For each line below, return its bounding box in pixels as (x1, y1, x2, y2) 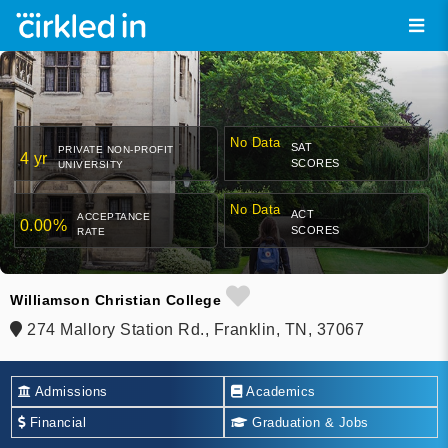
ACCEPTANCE (77, 211, 150, 223)
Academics (242, 383, 316, 399)
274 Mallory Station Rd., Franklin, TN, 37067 (22, 321, 364, 339)
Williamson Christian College (10, 292, 221, 309)
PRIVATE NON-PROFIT (57, 144, 174, 156)
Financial (25, 414, 86, 430)
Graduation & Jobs (247, 414, 369, 430)
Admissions (31, 383, 108, 399)
